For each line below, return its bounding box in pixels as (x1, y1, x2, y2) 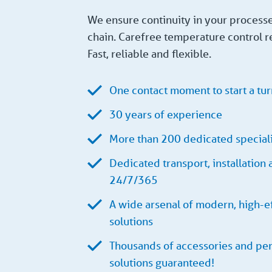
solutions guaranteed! (109, 256, 214, 270)
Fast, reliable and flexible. (87, 47, 211, 61)
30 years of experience (109, 107, 222, 121)
